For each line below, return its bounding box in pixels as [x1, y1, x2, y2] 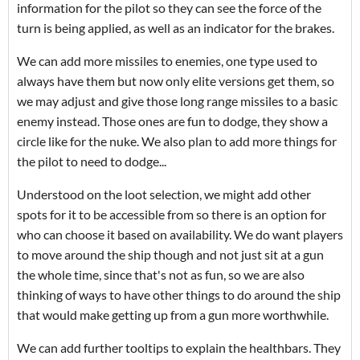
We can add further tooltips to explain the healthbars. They [17, 340, 341, 356]
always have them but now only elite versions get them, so [17, 73, 334, 89]
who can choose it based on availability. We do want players [17, 227, 343, 243]
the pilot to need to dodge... [17, 153, 166, 170]
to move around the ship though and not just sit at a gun [17, 247, 324, 263]
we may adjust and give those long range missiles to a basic [17, 93, 337, 109]
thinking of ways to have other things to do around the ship [17, 287, 341, 303]
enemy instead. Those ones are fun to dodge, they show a [17, 113, 328, 129]
